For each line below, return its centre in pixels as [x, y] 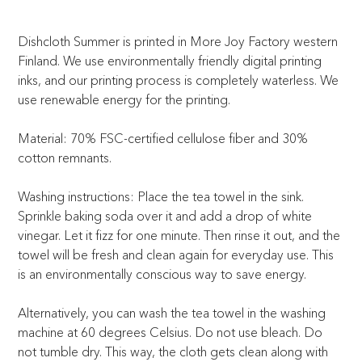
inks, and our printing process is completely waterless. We [179, 80]
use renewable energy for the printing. [124, 99]
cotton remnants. [65, 157]
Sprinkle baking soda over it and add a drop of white [165, 215]
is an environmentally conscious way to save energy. [162, 274]
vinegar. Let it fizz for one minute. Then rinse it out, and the [179, 235]
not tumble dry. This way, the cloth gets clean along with [173, 351]
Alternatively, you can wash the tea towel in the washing [172, 312]
